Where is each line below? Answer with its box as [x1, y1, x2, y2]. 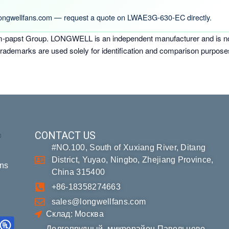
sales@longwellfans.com [51, 197, 146, 206]
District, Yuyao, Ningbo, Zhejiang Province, [51, 155, 214, 164]
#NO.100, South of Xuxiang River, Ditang [51, 143, 206, 152]
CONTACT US [34, 129, 96, 142]
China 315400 [51, 168, 105, 176]
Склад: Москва [46, 210, 104, 218]
